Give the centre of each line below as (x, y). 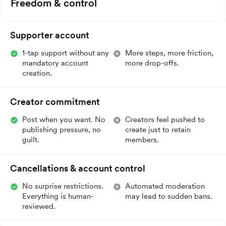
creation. (37, 73)
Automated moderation (165, 186)
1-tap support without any (66, 53)
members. (142, 139)
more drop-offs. (152, 63)
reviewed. (39, 206)
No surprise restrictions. (63, 186)
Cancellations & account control (78, 168)
